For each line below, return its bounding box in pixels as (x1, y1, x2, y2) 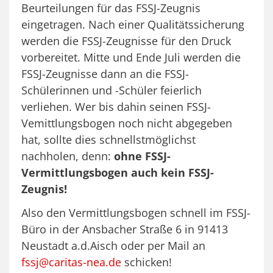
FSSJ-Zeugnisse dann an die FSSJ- (21, 66, 189, 82)
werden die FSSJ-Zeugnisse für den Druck (21, 34, 231, 49)
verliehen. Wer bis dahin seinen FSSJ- (21, 99, 211, 115)
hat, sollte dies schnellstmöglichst (21, 132, 196, 147)
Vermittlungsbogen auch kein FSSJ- (21, 165, 214, 180)
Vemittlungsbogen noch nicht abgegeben (21, 116, 232, 131)
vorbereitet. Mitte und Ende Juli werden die (21, 50, 241, 65)
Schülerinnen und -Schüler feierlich (21, 83, 202, 98)
